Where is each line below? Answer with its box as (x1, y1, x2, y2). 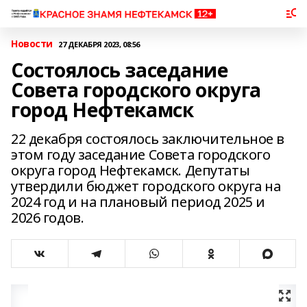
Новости (11, 37, 53, 50)
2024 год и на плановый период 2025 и (11, 193, 265, 211)
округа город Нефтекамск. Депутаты (11, 161, 250, 180)
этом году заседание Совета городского (11, 145, 271, 164)
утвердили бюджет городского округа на (11, 177, 281, 195)
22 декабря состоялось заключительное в (11, 130, 285, 148)
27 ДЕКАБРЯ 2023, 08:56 (58, 38, 140, 49)
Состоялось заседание (11, 57, 228, 83)
